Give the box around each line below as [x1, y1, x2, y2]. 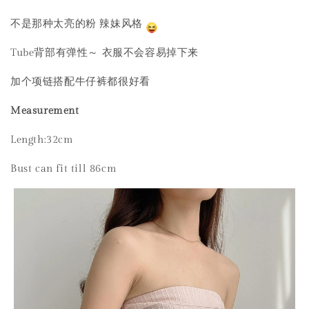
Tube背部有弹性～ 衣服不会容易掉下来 [10, 47, 202, 59]
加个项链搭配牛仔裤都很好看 [10, 76, 157, 88]
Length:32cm [10, 134, 77, 146]
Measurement [10, 105, 83, 117]
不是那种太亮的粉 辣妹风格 [10, 18, 143, 30]
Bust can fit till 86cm [10, 163, 120, 175]
